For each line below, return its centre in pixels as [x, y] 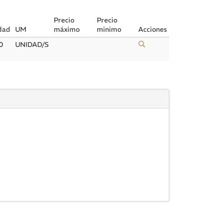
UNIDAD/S [32, 44]
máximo [67, 29]
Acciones [153, 29]
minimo [109, 29]
